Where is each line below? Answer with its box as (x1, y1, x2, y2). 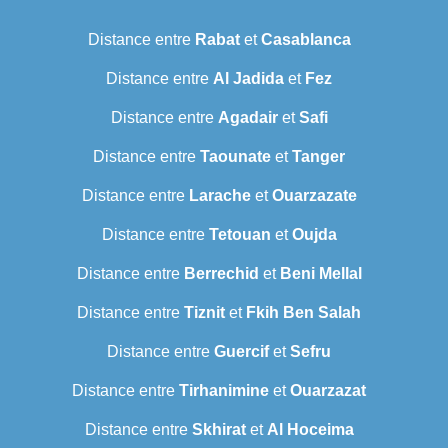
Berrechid (183, 265, 259, 283)
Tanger (292, 148, 345, 166)
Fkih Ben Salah (246, 304, 361, 322)
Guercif (214, 343, 269, 361)
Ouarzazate (271, 187, 357, 205)
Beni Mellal (279, 265, 362, 283)
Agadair (217, 109, 278, 127)
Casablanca (260, 31, 351, 49)
